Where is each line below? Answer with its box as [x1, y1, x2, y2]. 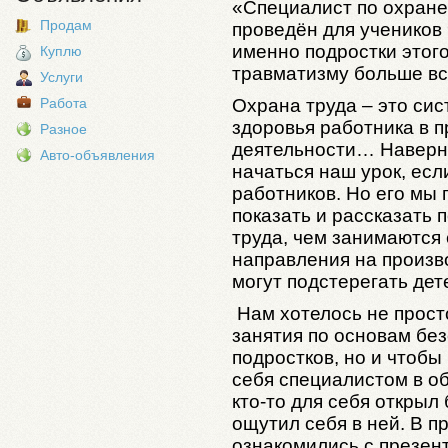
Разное [40, 121, 87, 137]
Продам [40, 17, 92, 33]
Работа [40, 95, 87, 111]
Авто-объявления [40, 147, 155, 163]
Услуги [40, 69, 83, 85]
